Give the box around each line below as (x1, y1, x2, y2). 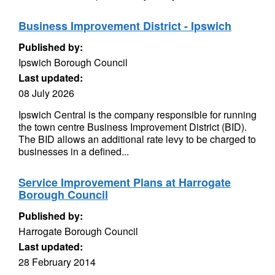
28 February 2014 (18, 255, 96, 269)
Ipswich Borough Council (18, 55, 128, 69)
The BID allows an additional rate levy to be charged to (18, 132, 256, 146)
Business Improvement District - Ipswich (18, 18, 231, 34)
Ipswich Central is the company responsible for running (18, 107, 257, 122)
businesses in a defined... (18, 144, 129, 158)
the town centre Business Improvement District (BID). (18, 120, 247, 134)
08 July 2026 (18, 86, 74, 100)
